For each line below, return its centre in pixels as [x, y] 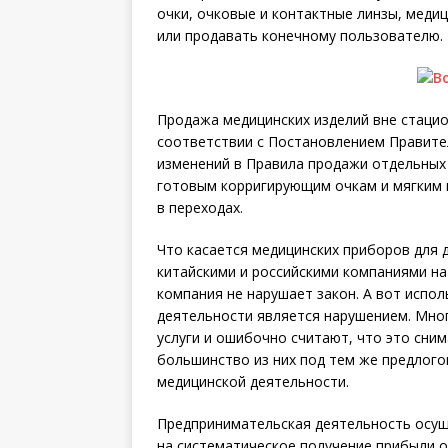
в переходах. [200, 207]
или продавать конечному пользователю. [300, 35]
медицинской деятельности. [253, 381]
